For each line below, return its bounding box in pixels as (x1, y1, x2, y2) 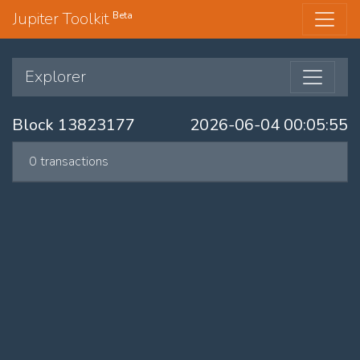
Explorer (25, 66, 86, 88)
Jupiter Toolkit (13, 8, 112, 30)
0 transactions (29, 153, 108, 170)
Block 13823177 (12, 114, 135, 136)
